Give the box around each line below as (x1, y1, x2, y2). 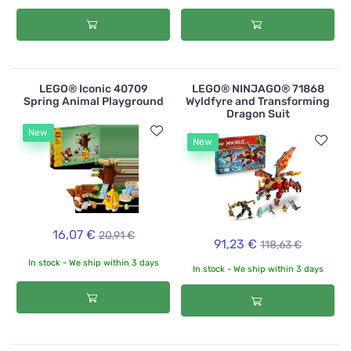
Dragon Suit (226, 107, 290, 121)
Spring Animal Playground (23, 94, 164, 108)
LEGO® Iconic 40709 (38, 81, 148, 96)
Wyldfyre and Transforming (186, 94, 330, 108)
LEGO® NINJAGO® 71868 (191, 81, 324, 96)
